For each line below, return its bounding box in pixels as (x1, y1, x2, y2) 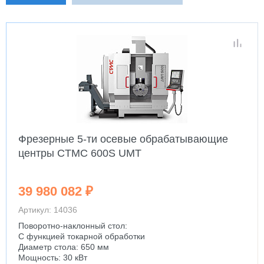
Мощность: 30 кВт (18, 253, 87, 262)
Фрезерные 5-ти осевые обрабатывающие (18, 133, 228, 145)
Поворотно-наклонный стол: (18, 221, 127, 230)
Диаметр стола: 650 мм (18, 242, 109, 252)
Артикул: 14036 (18, 205, 77, 214)
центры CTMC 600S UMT (18, 147, 141, 159)
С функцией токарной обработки (18, 232, 145, 241)
